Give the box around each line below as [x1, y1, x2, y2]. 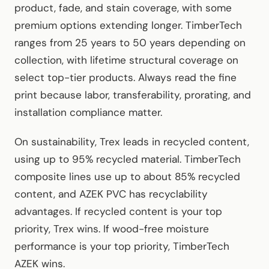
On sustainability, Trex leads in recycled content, [14, 134, 249, 148]
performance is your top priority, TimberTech [14, 239, 229, 253]
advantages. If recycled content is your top [14, 204, 222, 218]
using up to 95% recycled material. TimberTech [14, 152, 241, 166]
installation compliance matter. [14, 105, 162, 119]
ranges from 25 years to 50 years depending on [14, 35, 246, 49]
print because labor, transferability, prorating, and [14, 88, 251, 101]
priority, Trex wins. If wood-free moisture [14, 222, 209, 235]
